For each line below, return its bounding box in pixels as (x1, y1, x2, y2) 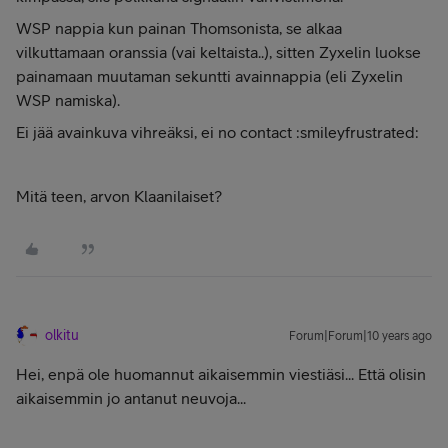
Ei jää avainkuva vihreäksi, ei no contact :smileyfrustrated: (16, 123, 419, 141)
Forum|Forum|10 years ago (289, 329, 432, 343)
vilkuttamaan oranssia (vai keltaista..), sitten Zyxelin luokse (16, 43, 421, 61)
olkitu (45, 327, 79, 343)
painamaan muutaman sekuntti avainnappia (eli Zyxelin (16, 67, 403, 85)
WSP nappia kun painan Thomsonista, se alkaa (16, 19, 342, 37)
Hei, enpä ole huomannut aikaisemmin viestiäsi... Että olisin (16, 365, 426, 383)
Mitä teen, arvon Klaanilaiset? (16, 187, 222, 205)
